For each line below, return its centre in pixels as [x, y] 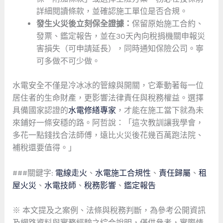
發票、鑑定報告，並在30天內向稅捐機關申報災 [120, 36]
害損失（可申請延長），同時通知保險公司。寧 [120, 48]
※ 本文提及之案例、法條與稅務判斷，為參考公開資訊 [109, 211]
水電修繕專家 [92, 110]
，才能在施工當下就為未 [160, 110]
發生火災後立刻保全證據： [84, 23]
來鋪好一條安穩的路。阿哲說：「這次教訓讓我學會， [108, 122]
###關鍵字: [34, 173]
